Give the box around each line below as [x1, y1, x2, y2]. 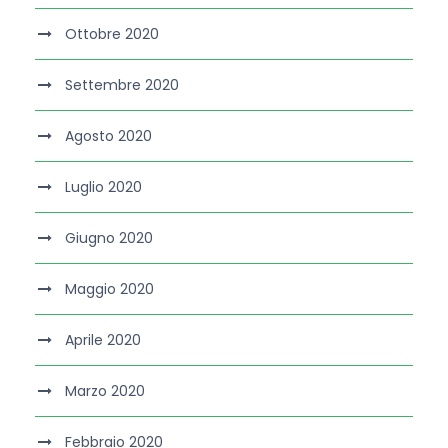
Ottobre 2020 [65, 24, 159, 45]
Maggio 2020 [65, 279, 154, 300]
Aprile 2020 [65, 330, 141, 351]
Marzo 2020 [65, 381, 145, 402]
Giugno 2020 [65, 228, 153, 249]
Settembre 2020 [65, 75, 179, 96]
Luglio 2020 [65, 177, 142, 198]
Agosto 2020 [65, 126, 152, 147]
